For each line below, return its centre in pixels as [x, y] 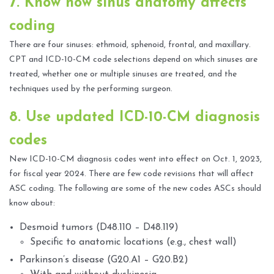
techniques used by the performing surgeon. [91, 89]
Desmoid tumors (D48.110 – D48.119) [99, 228]
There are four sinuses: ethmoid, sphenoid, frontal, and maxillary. [130, 45]
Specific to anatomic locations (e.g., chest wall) [133, 243]
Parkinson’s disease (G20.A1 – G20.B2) [104, 260]
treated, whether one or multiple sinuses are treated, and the [123, 75]
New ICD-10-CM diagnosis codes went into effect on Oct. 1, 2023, [135, 160]
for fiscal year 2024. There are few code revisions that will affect [131, 174]
